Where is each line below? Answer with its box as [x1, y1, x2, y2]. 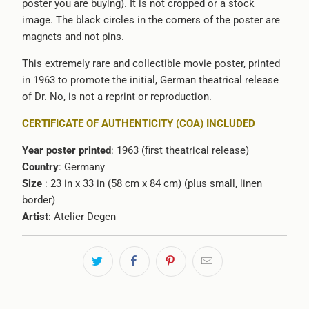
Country [21, 160, 59, 173]
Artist [21, 210, 48, 223]
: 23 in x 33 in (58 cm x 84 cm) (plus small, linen [41, 177, 262, 190]
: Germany [58, 160, 105, 173]
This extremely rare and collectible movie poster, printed [21, 57, 280, 70]
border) [21, 193, 55, 206]
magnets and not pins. [21, 30, 124, 43]
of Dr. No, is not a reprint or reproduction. [21, 90, 212, 103]
